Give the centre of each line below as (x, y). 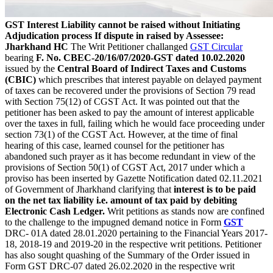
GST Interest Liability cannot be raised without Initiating (122, 25)
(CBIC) (20, 80)
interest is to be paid (215, 190)
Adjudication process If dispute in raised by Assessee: (114, 36)
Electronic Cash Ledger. (55, 211)
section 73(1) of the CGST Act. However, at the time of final (121, 135)
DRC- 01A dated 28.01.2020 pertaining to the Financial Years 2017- (136, 233)
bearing (20, 58)
